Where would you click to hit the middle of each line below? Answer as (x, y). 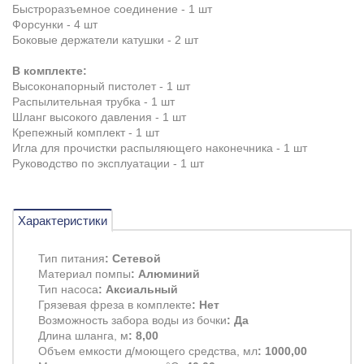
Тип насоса (68, 289)
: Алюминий (165, 273)
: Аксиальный (138, 289)
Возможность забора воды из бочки (132, 320)
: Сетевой (133, 258)
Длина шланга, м (83, 335)
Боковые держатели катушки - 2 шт (105, 39)
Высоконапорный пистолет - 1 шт (101, 86)
